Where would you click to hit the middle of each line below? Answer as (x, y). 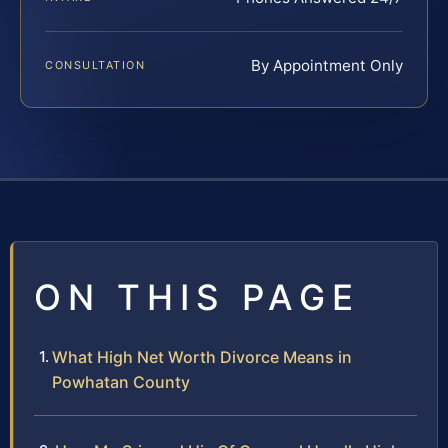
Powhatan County (121, 381)
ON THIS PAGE (197, 296)
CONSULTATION (95, 64)
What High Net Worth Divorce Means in (202, 356)
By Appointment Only (327, 65)
